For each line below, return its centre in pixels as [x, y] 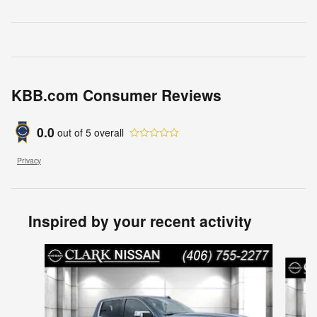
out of [71, 132]
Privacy [29, 161]
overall [108, 132]
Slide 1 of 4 [36, 251]
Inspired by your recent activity [140, 221]
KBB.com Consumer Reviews [116, 95]
